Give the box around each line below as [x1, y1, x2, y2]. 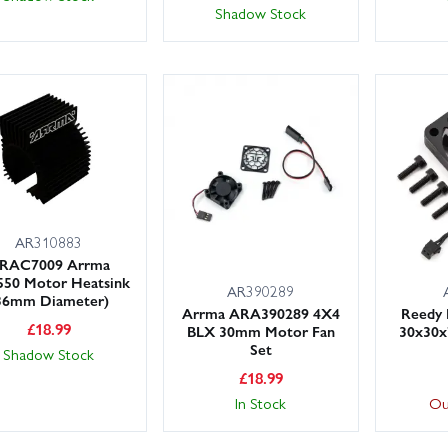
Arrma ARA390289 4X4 [181, 301, 340, 324]
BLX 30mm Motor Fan [186, 319, 335, 342]
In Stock [235, 391, 287, 414]
